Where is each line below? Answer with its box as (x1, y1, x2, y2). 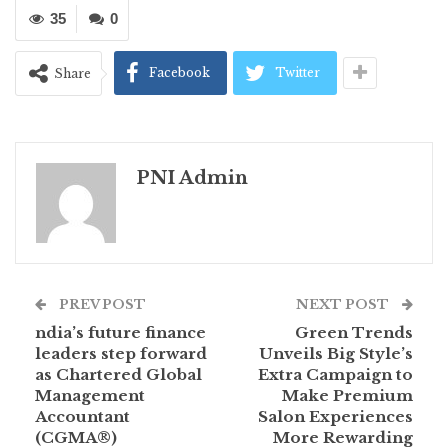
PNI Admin (136, 167, 248, 190)
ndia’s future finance (35, 323, 206, 343)
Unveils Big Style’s (259, 344, 413, 364)
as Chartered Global (35, 365, 202, 385)
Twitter (275, 65, 320, 81)
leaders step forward (35, 344, 207, 364)
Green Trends (295, 323, 413, 343)
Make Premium (282, 386, 413, 406)
